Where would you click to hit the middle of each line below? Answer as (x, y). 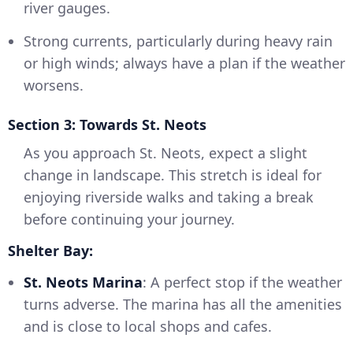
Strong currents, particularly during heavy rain (178, 41)
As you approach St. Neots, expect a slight (165, 153)
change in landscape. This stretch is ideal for (173, 175)
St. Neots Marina (83, 282)
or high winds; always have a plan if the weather (184, 63)
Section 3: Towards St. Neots (107, 125)
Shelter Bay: (50, 251)
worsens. (54, 85)
